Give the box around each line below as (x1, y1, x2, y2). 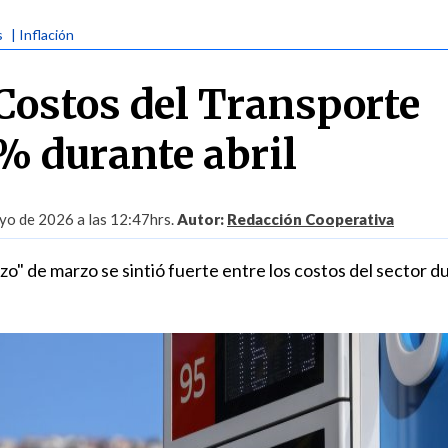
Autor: (177, 210, 227, 228)
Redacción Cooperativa (227, 210, 394, 228)
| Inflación (11, 26, 74, 43)
